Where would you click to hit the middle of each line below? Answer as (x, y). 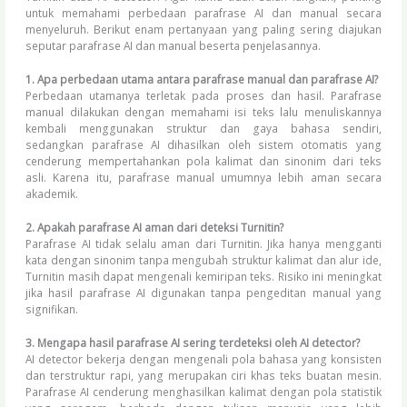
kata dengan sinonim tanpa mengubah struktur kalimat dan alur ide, (203, 259)
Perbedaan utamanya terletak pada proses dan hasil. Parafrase (203, 95)
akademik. (52, 194)
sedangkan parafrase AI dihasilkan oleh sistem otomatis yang (203, 144)
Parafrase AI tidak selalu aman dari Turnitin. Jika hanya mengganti (203, 243)
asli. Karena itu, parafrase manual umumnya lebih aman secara (203, 177)
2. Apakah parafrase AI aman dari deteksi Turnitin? (155, 227)
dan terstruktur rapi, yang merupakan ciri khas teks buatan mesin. (203, 375)
